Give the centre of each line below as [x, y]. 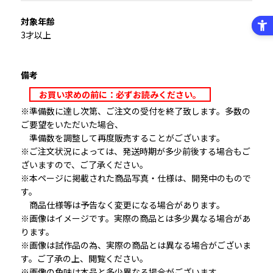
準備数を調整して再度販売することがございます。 [122, 138]
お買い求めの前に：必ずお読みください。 [120, 95]
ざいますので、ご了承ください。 [84, 165]
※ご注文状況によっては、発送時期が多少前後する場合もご [135, 151]
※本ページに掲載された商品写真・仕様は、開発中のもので [136, 178]
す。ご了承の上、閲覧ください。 [84, 259]
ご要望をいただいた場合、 [72, 125]
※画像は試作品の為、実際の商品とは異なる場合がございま [136, 245]
